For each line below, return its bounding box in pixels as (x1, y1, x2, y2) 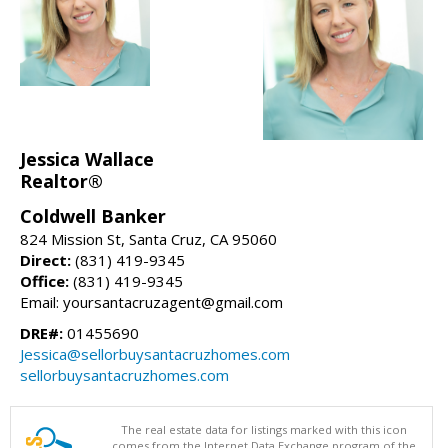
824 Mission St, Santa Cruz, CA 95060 (20, 228, 277, 249)
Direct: (20, 249, 71, 270)
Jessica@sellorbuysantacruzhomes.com (20, 343, 290, 364)
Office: (20, 270, 69, 291)
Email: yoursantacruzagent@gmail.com (20, 291, 283, 312)
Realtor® (20, 168, 103, 193)
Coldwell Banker (20, 203, 166, 228)
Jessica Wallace (20, 146, 154, 171)
